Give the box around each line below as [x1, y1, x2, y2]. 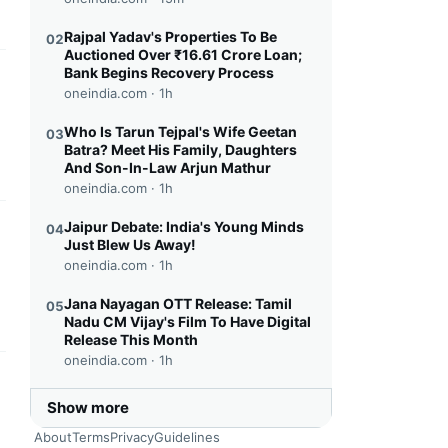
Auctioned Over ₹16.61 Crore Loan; [64, 46, 302, 63]
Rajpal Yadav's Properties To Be [64, 28, 277, 45]
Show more [47, 398, 129, 417]
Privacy [110, 429, 154, 445]
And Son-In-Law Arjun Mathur [64, 159, 271, 176]
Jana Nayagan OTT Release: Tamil [64, 295, 292, 312]
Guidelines [154, 429, 220, 445]
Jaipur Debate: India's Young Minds [64, 218, 304, 235]
